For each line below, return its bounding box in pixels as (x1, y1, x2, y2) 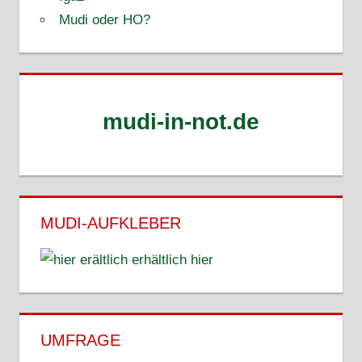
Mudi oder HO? (58, 12, 150, 28)
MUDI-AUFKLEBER (40, 214, 181, 233)
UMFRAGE (40, 331, 120, 350)
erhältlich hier (127, 252, 213, 268)
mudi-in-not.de (103, 109, 259, 135)
